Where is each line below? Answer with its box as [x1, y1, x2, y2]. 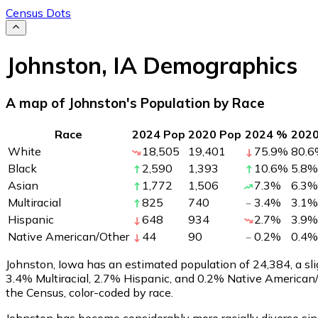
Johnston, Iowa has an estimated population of [6, 256, 253, 271]
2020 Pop [188, 126, 241, 141]
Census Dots [6, 6, 71, 20]
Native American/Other [8, 229, 129, 243]
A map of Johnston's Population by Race [6, 94, 265, 112]
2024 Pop [132, 126, 185, 141]
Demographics [137, 50, 297, 79]
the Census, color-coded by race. [6, 285, 173, 300]
